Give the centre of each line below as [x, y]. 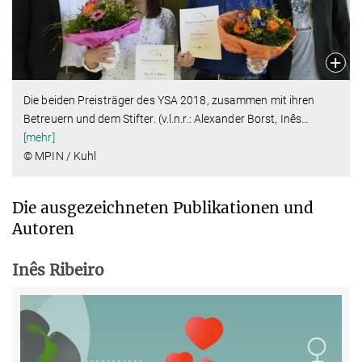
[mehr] [39, 138]
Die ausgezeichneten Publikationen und [163, 208]
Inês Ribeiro [58, 270]
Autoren [43, 229]
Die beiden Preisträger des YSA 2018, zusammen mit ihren [169, 101]
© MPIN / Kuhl [60, 156]
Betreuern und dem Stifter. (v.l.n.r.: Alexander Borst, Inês [162, 119]
